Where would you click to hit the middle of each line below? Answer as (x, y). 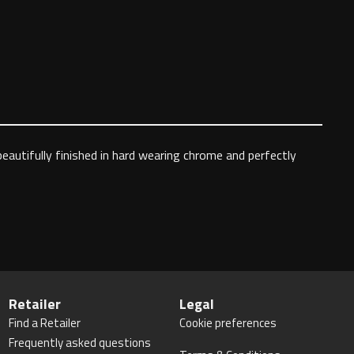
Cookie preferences (228, 323)
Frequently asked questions (79, 343)
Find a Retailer (44, 323)
